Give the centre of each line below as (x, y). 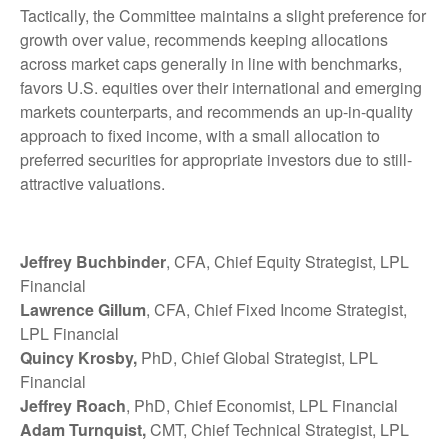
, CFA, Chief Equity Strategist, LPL (287, 262)
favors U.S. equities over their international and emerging (221, 88)
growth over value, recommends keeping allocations (204, 40)
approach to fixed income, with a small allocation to (200, 136)
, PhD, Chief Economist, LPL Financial (262, 406)
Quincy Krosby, (78, 358)
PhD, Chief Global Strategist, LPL (257, 358)
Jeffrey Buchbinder (93, 262)
